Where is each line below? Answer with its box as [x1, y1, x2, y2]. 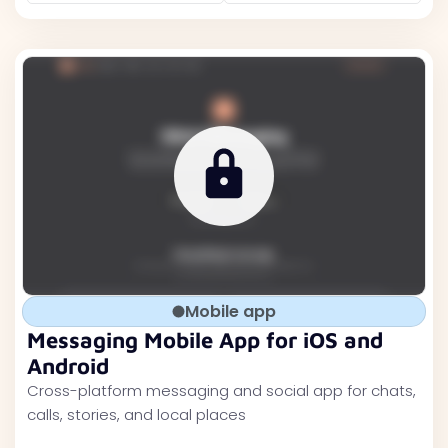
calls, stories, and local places [27, 404, 246, 425]
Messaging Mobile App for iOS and [27, 327, 383, 353]
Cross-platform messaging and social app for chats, [27, 380, 416, 401]
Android [27, 353, 109, 379]
